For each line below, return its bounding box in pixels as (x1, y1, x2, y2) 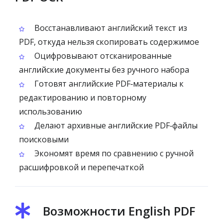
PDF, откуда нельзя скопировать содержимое (19, 36, 199, 47)
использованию (19, 106, 82, 117)
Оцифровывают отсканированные (32, 50, 172, 61)
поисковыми (19, 134, 69, 145)
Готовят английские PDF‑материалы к (32, 78, 184, 89)
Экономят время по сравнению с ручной (32, 148, 194, 159)
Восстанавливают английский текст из (32, 22, 187, 33)
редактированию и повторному (19, 92, 146, 103)
